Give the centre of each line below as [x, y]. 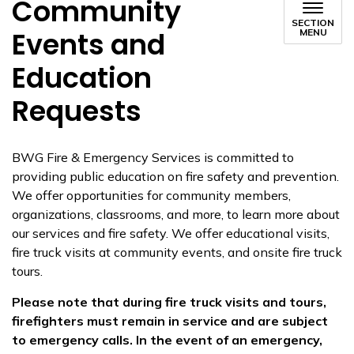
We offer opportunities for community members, [151, 195]
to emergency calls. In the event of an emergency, [167, 340]
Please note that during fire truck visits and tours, [169, 302]
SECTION [313, 23]
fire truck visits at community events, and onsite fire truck [177, 252]
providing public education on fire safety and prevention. [175, 176]
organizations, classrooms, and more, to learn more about [176, 214]
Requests [77, 111]
